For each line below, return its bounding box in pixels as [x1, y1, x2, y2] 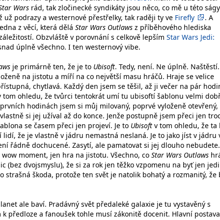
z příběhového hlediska [133, 23, 211, 32]
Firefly [175, 13, 194, 22]
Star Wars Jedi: [166, 32, 215, 42]
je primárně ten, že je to [10, 62, 93, 71]
